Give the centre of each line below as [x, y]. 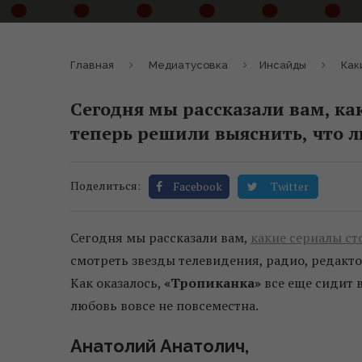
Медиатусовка [188, 65]
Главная [92, 65]
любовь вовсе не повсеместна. [164, 306]
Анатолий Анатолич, [160, 346]
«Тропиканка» [213, 283]
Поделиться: [105, 186]
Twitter [290, 187]
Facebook [198, 187]
